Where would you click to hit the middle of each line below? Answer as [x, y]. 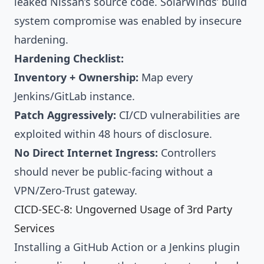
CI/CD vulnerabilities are [178, 115]
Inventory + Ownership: [76, 77]
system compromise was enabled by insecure [128, 20]
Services [34, 228]
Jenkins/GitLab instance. [75, 96]
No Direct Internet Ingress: [86, 152]
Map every [166, 77]
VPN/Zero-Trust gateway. [76, 190]
